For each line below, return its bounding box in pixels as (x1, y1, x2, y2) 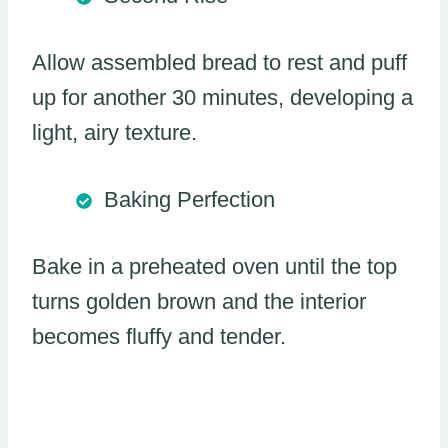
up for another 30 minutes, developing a (32, 84, 413, 110)
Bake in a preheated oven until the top (32, 253, 397, 279)
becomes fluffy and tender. (32, 323, 286, 349)
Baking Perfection (104, 186, 275, 212)
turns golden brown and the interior (32, 288, 366, 314)
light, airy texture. (32, 119, 197, 145)
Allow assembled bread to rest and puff (32, 49, 407, 75)
